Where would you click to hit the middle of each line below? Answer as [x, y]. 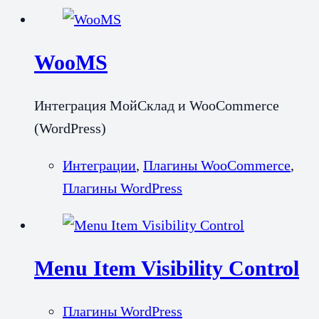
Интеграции [99, 166]
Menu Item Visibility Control [167, 268]
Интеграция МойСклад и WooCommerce [157, 106]
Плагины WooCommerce [217, 166]
